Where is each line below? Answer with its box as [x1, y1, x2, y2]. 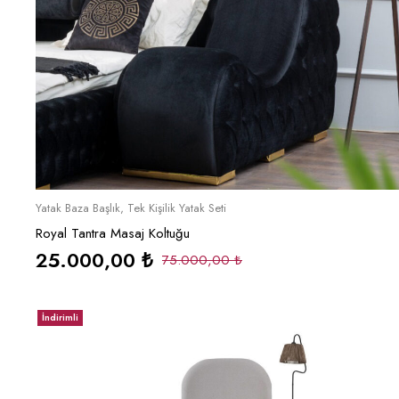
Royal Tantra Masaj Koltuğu [36, 224, 190, 244]
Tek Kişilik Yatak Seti [127, 199, 226, 217]
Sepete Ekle [184, 195, 261, 216]
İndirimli [42, 311, 78, 325]
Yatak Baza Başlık [36, 199, 120, 217]
